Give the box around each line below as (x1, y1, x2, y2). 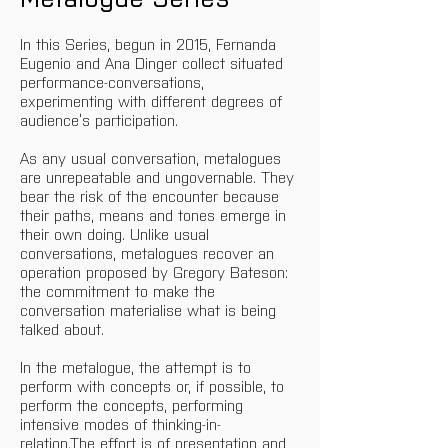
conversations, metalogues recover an (20, 242, 279, 262)
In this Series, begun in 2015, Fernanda (20, 33, 281, 53)
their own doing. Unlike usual (20, 223, 214, 243)
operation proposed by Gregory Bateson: (20, 261, 293, 281)
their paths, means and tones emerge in (20, 204, 291, 224)
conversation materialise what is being (20, 299, 281, 319)
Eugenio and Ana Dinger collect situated (20, 52, 288, 72)
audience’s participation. (20, 109, 178, 129)
